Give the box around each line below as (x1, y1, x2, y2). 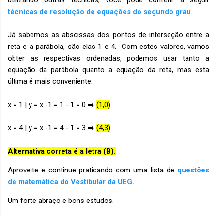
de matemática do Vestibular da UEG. (8, 177, 134, 186)
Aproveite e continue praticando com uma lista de (8, 165, 177, 174)
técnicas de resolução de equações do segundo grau (8, 7, 191, 16)
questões (177, 165, 209, 174)
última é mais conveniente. (8, 77, 93, 86)
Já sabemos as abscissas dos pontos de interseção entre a (8, 30, 209, 39)
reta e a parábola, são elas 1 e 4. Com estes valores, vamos (8, 42, 209, 51)
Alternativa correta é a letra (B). (8, 146, 116, 155)
